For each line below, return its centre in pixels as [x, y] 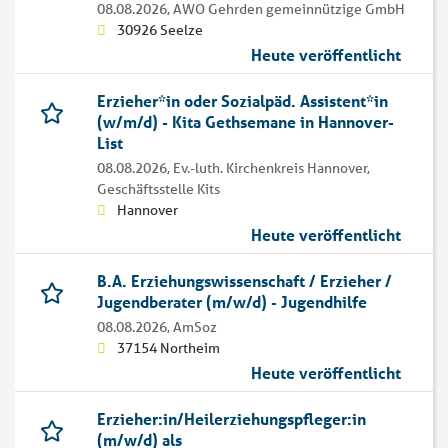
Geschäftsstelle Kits [158, 189]
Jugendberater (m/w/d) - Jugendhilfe [232, 302]
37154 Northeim [168, 348]
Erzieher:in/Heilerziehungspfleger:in [231, 419]
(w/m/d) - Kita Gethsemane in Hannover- [245, 122]
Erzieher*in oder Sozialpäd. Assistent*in [242, 101]
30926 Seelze [160, 30]
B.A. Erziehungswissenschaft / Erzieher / [244, 281]
